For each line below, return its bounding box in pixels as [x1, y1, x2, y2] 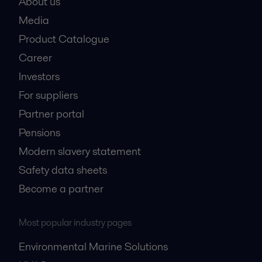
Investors [19, 68, 60, 84]
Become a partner [19, 181, 104, 196]
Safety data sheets [19, 162, 107, 177]
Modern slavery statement [19, 143, 141, 158]
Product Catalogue [19, 31, 109, 46]
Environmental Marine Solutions [19, 239, 168, 254]
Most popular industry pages [19, 215, 132, 229]
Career [19, 50, 52, 65]
